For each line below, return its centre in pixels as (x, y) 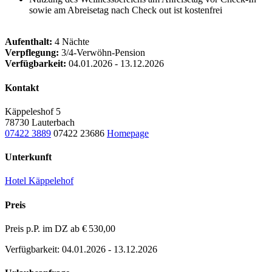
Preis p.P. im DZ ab (43, 228)
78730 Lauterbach (40, 122)
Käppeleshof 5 (33, 111)
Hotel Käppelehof (39, 181)
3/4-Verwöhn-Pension (102, 53)
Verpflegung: (32, 53)
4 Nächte (71, 42)
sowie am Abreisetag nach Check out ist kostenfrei (126, 10)
